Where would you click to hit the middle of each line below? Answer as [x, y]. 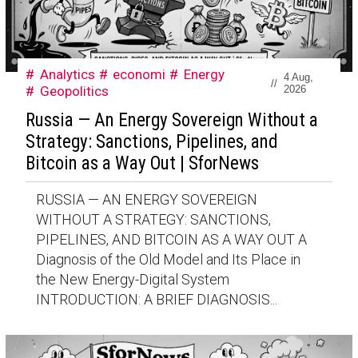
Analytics [67, 75]
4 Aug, [298, 78]
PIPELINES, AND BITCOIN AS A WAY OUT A [171, 239]
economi [139, 75]
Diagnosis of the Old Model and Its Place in [168, 259]
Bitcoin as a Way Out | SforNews [142, 163]
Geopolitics [74, 91]
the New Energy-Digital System [132, 279]
